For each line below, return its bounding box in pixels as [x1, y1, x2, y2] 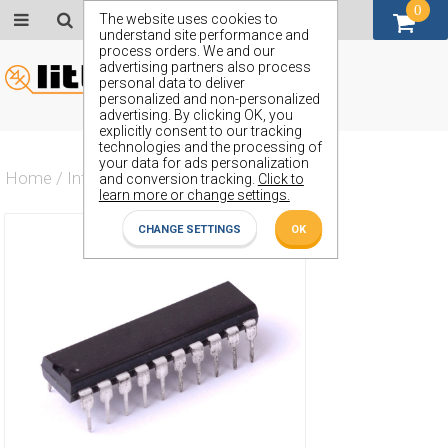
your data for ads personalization [98, 155, 309, 171]
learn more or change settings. [98, 187, 290, 203]
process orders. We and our [98, 43, 275, 59]
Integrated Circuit [67, 168, 193, 188]
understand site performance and [98, 27, 309, 43]
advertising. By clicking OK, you [98, 107, 293, 123]
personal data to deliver [98, 75, 245, 91]
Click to [257, 171, 304, 187]
